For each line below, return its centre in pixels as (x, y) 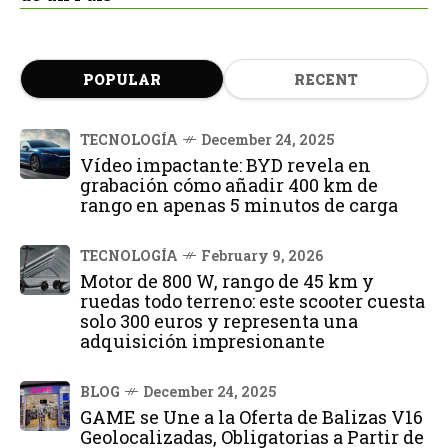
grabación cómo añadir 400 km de (229, 185)
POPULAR (122, 80)
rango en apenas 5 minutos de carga (239, 205)
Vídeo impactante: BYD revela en (225, 165)
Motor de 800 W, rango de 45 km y (227, 281)
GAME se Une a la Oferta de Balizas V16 (251, 417)
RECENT (326, 80)
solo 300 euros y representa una (219, 321)
